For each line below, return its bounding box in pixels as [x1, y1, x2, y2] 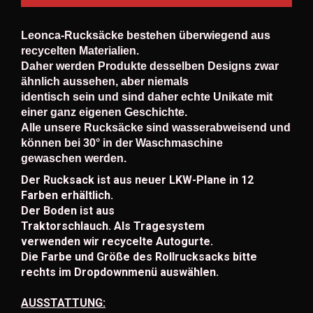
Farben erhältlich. [21, 188, 113, 202]
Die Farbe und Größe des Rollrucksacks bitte [21, 249, 257, 263]
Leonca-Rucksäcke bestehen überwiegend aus [21, 29, 270, 41]
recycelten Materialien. [21, 44, 139, 57]
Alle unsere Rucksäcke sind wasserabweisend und [21, 121, 291, 133]
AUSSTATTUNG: [21, 296, 105, 310]
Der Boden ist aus [21, 203, 115, 217]
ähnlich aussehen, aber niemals [21, 75, 189, 87]
